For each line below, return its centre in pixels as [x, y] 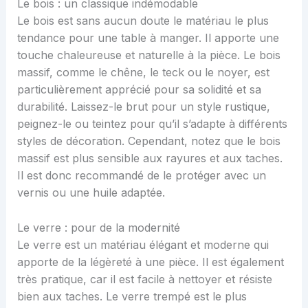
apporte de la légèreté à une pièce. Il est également [150, 262]
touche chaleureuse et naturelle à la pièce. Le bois [148, 55]
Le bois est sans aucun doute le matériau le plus [143, 21]
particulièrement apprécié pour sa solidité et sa [139, 90]
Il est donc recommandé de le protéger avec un [141, 176]
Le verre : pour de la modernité [98, 227]
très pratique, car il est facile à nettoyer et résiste [144, 279]
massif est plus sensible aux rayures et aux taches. [150, 158]
